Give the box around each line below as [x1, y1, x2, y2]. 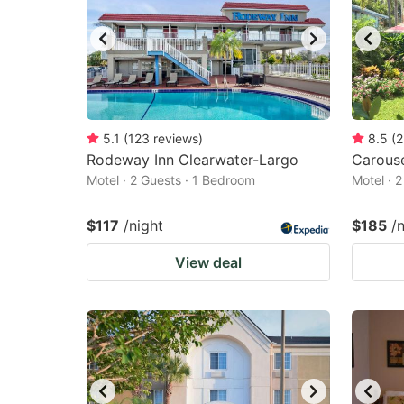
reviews [153, 131, 198, 146]
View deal [175, 253, 242, 271]
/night [124, 216, 163, 234]
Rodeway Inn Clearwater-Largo [87, 151, 298, 169]
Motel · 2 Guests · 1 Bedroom [87, 172, 255, 188]
